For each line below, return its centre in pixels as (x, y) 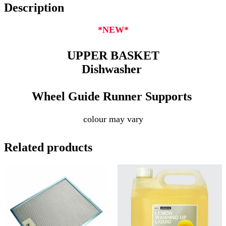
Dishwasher (113, 69)
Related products (48, 147)
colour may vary (113, 119)
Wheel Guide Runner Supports (113, 96)
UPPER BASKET (113, 55)
